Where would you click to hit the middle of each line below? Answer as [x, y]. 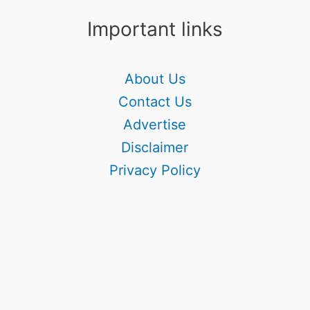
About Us [155, 79]
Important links [155, 29]
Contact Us [155, 102]
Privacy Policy [155, 170]
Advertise [155, 125]
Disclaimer [155, 147]
